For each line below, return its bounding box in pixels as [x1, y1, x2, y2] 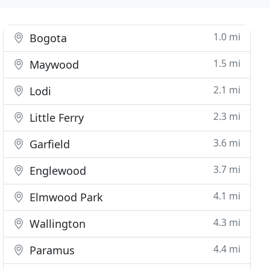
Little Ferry [27, 110, 84, 125]
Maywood [27, 57, 80, 72]
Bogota [27, 31, 67, 45]
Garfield [27, 137, 71, 151]
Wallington [27, 216, 86, 231]
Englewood [27, 163, 87, 178]
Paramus [27, 243, 75, 257]
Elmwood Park [27, 190, 104, 204]
